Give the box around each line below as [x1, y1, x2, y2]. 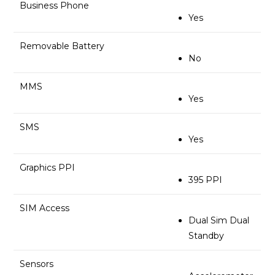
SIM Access [20, 202, 70, 214]
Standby [188, 230, 225, 241]
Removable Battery [20, 40, 105, 52]
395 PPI [188, 174, 223, 185]
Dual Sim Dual [188, 214, 250, 226]
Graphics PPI [20, 161, 76, 173]
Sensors [20, 258, 54, 269]
